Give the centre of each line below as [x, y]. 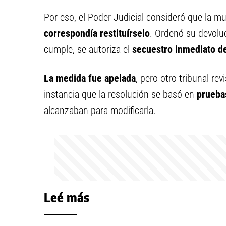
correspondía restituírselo [97, 33]
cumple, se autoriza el [88, 49]
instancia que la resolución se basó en [120, 94]
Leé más [67, 197]
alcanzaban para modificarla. [100, 110]
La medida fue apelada [90, 78]
